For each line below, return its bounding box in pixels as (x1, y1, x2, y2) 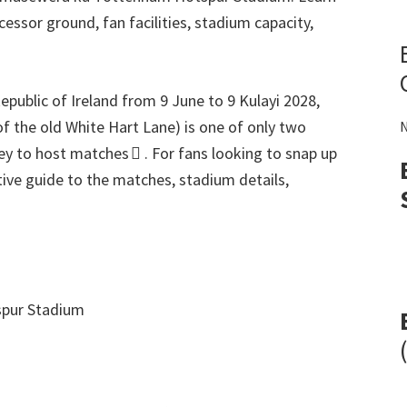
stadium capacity (194, 12, 310, 33)
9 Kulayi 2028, (223, 90, 320, 111)
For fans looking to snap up (152, 143, 337, 164)
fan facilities (103, 12, 187, 33)
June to (172, 90, 223, 111)
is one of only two (184, 116, 306, 137)
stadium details (179, 169, 285, 190)
